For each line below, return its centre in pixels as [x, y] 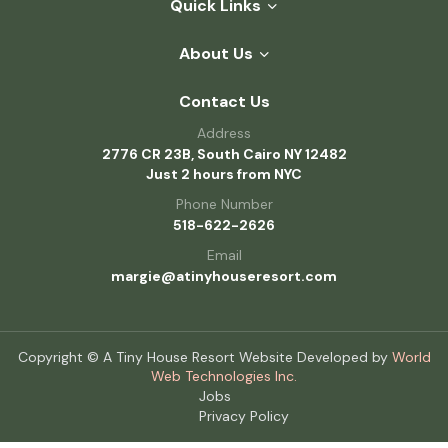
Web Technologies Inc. [224, 375]
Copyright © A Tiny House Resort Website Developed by [204, 356]
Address [224, 132]
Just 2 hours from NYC [224, 173]
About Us [215, 53]
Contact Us [224, 101]
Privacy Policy [244, 415]
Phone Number [224, 203]
